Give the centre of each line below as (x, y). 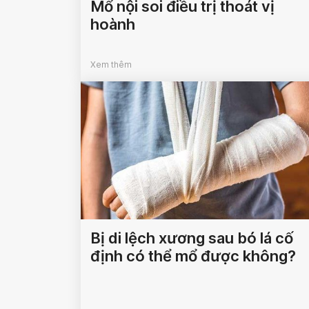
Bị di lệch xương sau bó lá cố (192, 238)
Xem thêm (111, 64)
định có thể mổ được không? (193, 256)
